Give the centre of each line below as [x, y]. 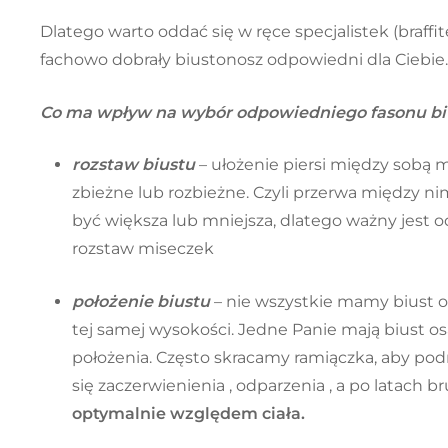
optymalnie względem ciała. [188, 414]
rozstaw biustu [135, 165]
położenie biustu [141, 302]
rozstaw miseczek [143, 249]
